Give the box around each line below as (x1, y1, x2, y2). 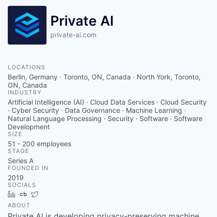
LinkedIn (19, 189, 46, 198)
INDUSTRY (8, 88, 42, 96)
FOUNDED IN (8, 164, 48, 171)
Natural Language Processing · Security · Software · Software (8, 114, 202, 123)
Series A (8, 156, 33, 165)
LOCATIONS (8, 63, 46, 71)
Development (8, 122, 50, 131)
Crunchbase (31, 189, 69, 198)
